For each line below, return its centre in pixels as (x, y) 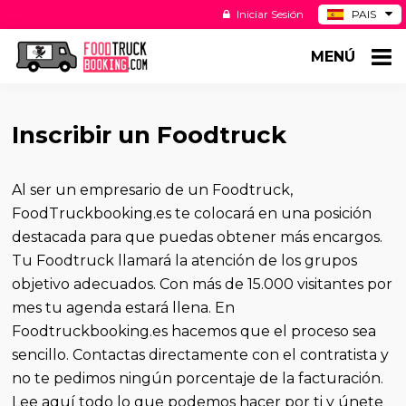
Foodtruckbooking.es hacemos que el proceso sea (194, 332)
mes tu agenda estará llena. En (124, 308)
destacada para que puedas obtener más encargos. (198, 237)
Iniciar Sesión (269, 14)
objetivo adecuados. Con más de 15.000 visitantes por (203, 285)
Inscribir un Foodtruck (150, 135)
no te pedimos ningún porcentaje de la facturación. (198, 379)
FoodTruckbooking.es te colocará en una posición (192, 214)
